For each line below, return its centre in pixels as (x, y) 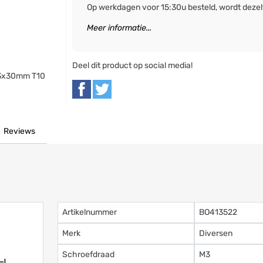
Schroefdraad (89, 254)
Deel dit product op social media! (133, 66)
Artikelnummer (90, 212)
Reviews (20, 131)
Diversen (216, 233)
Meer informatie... (119, 28)
